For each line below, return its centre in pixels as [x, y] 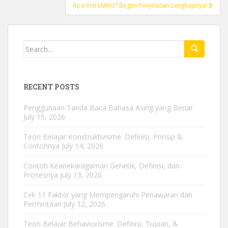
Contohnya [41, 146]
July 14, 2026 [82, 146]
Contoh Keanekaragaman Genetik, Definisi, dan [102, 166]
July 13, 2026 [81, 175]
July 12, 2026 [84, 204]
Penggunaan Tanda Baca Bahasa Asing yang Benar [108, 108]
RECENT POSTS [51, 87]
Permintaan [42, 204]
